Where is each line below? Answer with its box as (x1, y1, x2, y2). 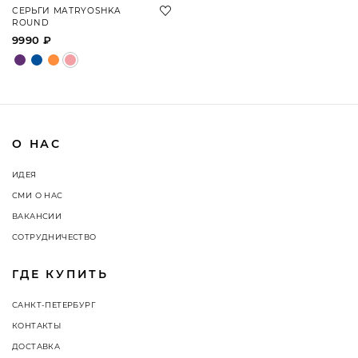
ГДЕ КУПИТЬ (12, 267, 109, 281)
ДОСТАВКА (12, 342, 61, 351)
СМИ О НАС (12, 191, 63, 200)
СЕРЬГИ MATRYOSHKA (12, 6, 121, 16)
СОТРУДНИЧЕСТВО (12, 233, 97, 241)
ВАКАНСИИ (12, 212, 62, 221)
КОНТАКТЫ (12, 321, 62, 330)
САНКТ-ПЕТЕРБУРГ (12, 300, 96, 309)
